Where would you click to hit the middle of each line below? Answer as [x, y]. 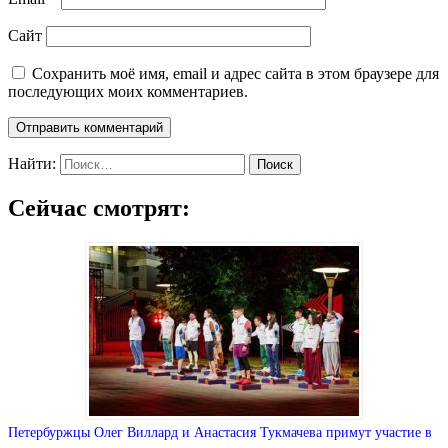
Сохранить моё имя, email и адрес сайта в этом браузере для [235, 73]
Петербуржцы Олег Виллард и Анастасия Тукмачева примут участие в [220, 432]
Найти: [32, 163]
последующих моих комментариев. [128, 91]
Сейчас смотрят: [99, 207]
